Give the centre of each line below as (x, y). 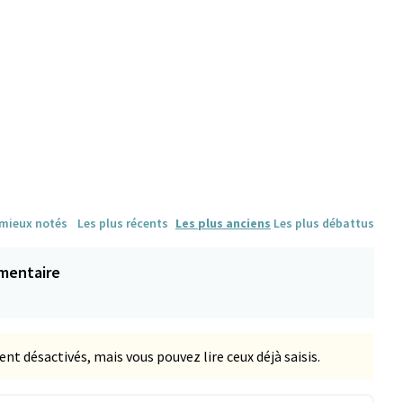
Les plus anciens (223, 223)
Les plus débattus (324, 223)
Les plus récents (122, 223)
